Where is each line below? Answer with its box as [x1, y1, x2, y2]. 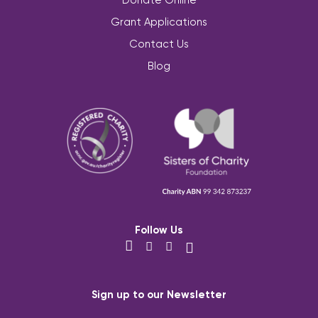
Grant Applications [111, 15, 207, 28]
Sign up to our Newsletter [92, 287, 226, 301]
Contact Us [129, 37, 189, 50]
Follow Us [135, 222, 183, 236]
